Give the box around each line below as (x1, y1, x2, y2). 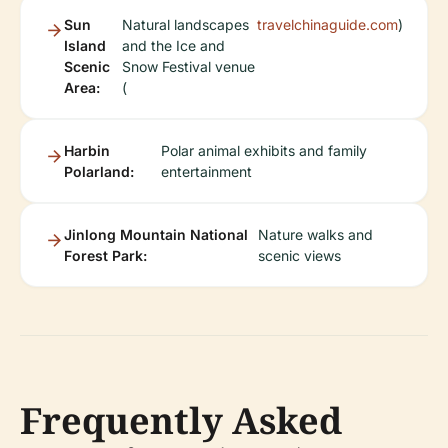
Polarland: (64, 163, 134, 180)
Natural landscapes (121, 16, 249, 33)
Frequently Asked (20, 396, 342, 445)
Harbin (64, 142, 110, 159)
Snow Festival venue (121, 58, 255, 75)
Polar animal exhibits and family (160, 142, 367, 159)
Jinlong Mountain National (64, 226, 248, 243)
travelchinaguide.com (257, 16, 398, 33)
